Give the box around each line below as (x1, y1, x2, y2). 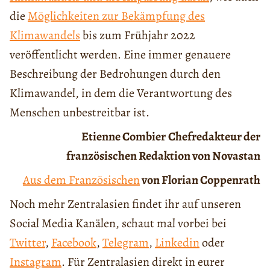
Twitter (10, 234, 45, 251)
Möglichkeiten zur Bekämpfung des (28, 7, 205, 24)
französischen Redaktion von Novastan (66, 147, 260, 164)
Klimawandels (10, 27, 80, 43)
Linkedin (155, 234, 199, 251)
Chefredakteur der (168, 128, 260, 145)
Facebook (51, 234, 96, 251)
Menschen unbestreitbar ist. (10, 104, 149, 121)
